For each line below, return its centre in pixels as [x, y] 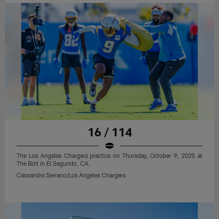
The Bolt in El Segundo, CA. [54, 164]
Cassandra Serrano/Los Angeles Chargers [71, 175]
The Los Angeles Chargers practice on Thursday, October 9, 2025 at [109, 156]
